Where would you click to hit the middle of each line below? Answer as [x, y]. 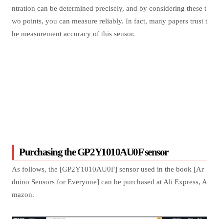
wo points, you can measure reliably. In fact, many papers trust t [109, 21]
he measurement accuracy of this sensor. [73, 34]
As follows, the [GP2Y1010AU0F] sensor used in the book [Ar [108, 169]
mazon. [25, 195]
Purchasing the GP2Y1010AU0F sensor [94, 152]
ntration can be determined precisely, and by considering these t [109, 8]
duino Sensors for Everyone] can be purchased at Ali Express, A [109, 182]
